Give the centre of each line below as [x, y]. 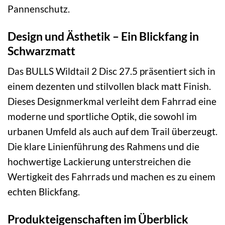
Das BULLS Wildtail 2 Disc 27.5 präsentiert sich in [111, 71]
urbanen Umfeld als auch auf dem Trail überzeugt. [113, 132]
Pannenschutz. [39, 9]
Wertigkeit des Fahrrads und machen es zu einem [111, 177]
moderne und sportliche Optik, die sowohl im [102, 117]
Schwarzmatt [41, 50]
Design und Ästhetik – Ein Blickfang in [103, 36]
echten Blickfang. [44, 192]
